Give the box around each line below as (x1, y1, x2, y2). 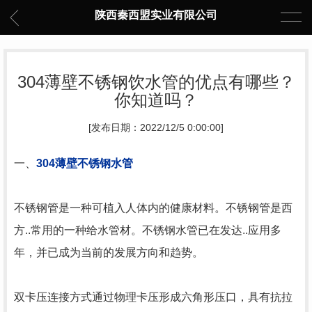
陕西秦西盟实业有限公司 (95, 9, 217, 21)
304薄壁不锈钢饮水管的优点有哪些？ (17, 72, 295, 91)
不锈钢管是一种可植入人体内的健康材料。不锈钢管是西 (14, 202, 292, 214)
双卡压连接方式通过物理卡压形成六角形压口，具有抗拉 (14, 291, 292, 303)
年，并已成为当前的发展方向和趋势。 (14, 247, 203, 258)
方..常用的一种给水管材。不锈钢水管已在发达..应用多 (14, 224, 281, 236)
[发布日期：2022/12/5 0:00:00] (88, 123, 224, 133)
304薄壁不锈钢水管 (36, 157, 133, 169)
